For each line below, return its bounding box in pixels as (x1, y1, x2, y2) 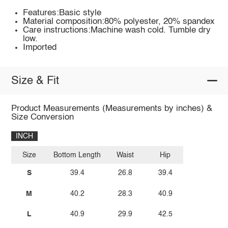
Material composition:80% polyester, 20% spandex (23, 17, 215, 26)
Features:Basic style (23, 9, 102, 18)
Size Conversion (11, 113, 74, 122)
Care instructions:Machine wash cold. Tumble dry (23, 26, 211, 35)
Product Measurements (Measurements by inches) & (11, 104, 212, 113)
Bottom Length (53, 151, 101, 159)
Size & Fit (11, 75, 59, 87)
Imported (23, 43, 57, 52)
